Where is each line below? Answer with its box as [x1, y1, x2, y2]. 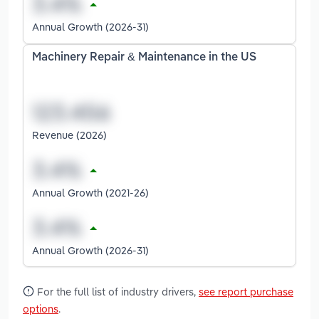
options [23, 301, 58, 315]
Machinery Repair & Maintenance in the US [32, 52, 256, 64]
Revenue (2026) [32, 127, 107, 142]
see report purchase [199, 284, 293, 298]
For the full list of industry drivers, [34, 284, 199, 298]
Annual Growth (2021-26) [32, 185, 149, 199]
